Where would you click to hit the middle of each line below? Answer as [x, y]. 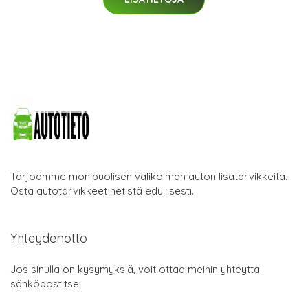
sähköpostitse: [46, 284]
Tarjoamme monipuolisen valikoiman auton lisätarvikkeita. [149, 177]
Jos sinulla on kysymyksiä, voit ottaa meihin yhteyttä [135, 269]
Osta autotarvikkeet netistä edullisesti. [102, 191]
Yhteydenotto [49, 239]
